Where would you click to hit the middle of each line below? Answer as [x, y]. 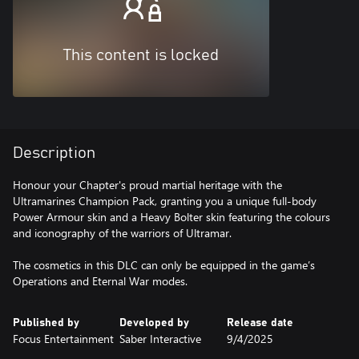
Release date [260, 323]
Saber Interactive [161, 338]
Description [54, 153]
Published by [46, 323]
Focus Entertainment [63, 338]
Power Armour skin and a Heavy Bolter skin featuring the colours [171, 216]
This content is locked [141, 55]
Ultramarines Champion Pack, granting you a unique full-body [165, 200]
